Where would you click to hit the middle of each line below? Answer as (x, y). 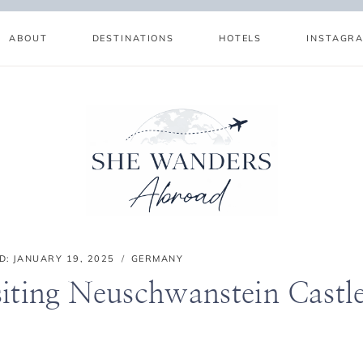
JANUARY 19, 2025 (64, 258)
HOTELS (241, 38)
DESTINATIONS (133, 38)
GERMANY (157, 258)
